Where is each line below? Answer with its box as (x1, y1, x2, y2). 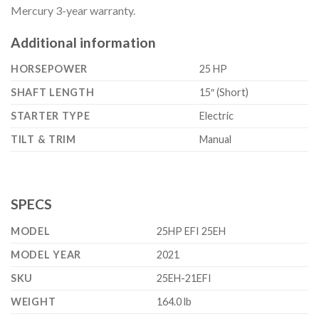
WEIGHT (11, 295, 56, 308)
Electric (199, 110, 234, 122)
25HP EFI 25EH (157, 224, 226, 237)
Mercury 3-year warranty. (11, 3, 135, 17)
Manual (199, 133, 232, 146)
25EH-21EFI (157, 271, 212, 284)
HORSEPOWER (11, 63, 88, 75)
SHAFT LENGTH (11, 86, 95, 99)
